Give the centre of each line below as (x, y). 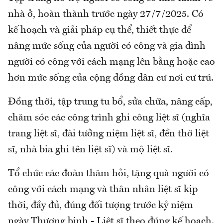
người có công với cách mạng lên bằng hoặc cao (111, 62)
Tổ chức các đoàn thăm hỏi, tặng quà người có (109, 174)
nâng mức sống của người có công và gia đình (107, 47)
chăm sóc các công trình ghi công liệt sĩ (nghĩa (109, 118)
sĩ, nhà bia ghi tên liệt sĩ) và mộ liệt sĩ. (92, 150)
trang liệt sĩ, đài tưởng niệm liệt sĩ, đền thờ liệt (109, 134)
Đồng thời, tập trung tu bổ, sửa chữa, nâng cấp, (110, 102)
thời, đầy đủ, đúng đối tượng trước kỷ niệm (101, 206)
